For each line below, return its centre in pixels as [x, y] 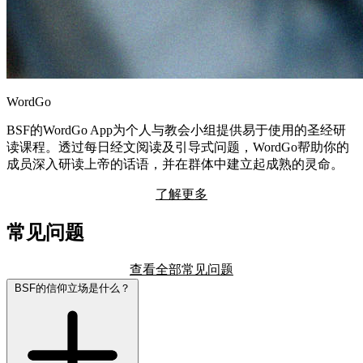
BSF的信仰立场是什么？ [73, 288]
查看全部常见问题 [181, 269]
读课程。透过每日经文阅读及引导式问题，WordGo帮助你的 [178, 147]
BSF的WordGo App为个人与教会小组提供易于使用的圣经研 [176, 130]
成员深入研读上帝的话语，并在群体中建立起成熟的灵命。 [175, 164]
